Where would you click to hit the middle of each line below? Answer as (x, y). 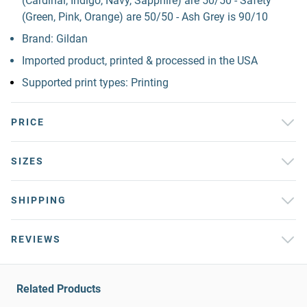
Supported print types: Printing (95, 83)
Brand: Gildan (55, 39)
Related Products (59, 289)
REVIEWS (36, 239)
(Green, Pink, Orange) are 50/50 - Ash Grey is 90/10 (145, 17)
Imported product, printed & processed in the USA (140, 61)
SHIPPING (39, 200)
